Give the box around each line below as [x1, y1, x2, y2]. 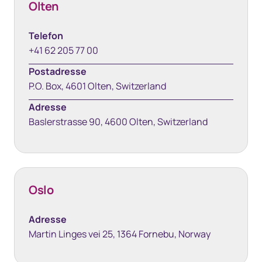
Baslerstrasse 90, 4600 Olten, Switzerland [29, 115, 208, 128]
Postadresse [29, 65, 87, 78]
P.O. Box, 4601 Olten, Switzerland [29, 80, 166, 92]
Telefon [29, 29, 63, 42]
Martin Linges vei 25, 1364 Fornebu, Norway [29, 227, 211, 240]
